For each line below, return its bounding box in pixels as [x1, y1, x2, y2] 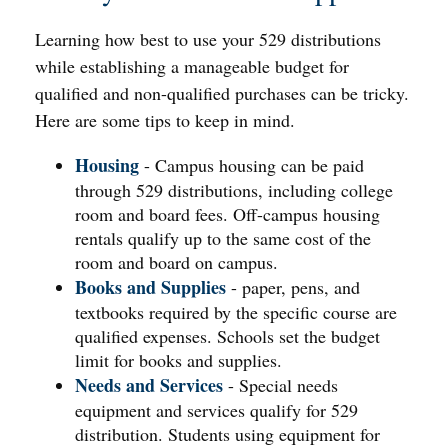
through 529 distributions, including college [75, 178, 393, 202]
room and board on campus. [75, 250, 278, 274]
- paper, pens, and [226, 275, 360, 299]
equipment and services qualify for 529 [75, 398, 358, 422]
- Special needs [223, 373, 338, 397]
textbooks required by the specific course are [75, 300, 397, 324]
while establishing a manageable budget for [35, 54, 349, 78]
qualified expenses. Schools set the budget [75, 324, 380, 348]
